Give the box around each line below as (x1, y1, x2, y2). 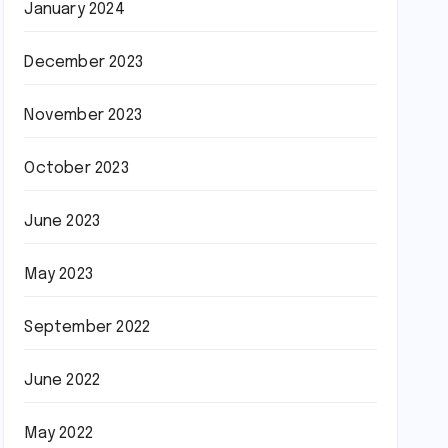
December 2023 (24, 54, 143, 71)
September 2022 (24, 319, 151, 336)
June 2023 (24, 213, 101, 230)
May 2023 (24, 266, 93, 283)
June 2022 (24, 372, 101, 389)
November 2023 (24, 107, 142, 124)
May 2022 (24, 425, 93, 442)
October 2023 (24, 160, 129, 177)
